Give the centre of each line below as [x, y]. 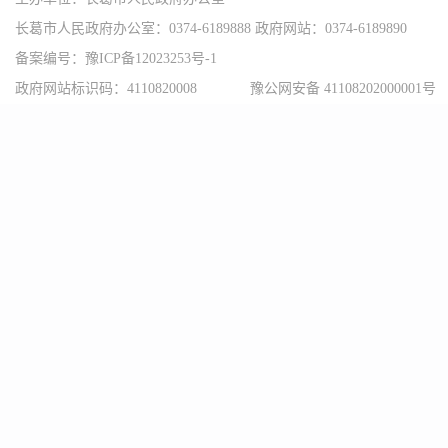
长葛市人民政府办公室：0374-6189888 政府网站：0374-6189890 [211, 28]
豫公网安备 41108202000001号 [343, 88]
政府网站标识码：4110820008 [106, 88]
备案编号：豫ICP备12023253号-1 [116, 58]
